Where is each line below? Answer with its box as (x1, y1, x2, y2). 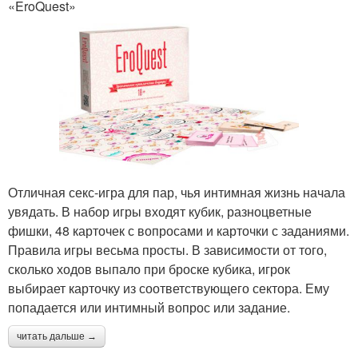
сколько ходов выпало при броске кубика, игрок (8, 260, 290, 279)
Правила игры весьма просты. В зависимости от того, (8, 241, 327, 260)
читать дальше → (17, 331, 97, 343)
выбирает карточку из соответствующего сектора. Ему (8, 279, 329, 298)
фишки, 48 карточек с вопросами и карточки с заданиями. (8, 221, 349, 241)
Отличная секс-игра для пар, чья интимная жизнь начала (8, 183, 345, 202)
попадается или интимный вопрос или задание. (8, 298, 290, 317)
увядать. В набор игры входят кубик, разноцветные (8, 202, 312, 221)
